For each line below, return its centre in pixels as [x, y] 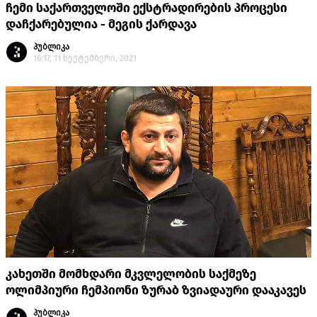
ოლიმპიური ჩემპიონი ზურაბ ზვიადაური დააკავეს [156, 291]
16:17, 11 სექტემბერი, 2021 [85, 58]
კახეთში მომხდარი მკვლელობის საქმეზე [131, 275]
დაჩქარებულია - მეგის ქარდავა [101, 25]
